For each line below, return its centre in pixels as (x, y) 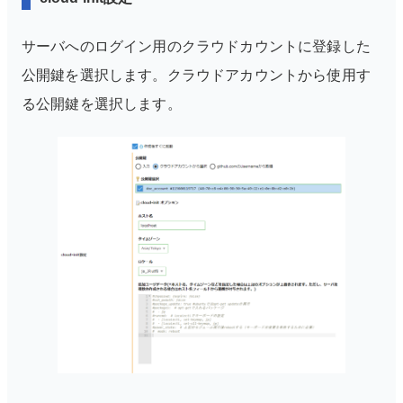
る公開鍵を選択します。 (102, 103)
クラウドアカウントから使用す (269, 75)
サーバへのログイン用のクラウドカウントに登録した (196, 46)
